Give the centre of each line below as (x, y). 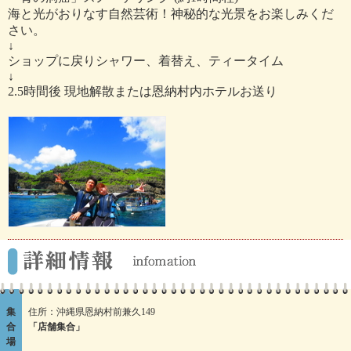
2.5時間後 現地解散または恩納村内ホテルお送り (143, 91)
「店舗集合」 (56, 326)
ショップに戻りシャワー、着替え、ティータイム (146, 60)
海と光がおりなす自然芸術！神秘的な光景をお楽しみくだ (171, 13)
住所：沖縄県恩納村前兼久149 (92, 311)
